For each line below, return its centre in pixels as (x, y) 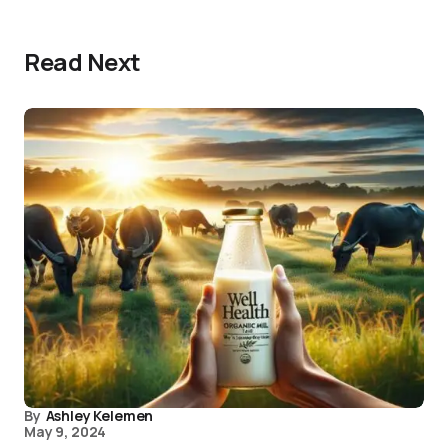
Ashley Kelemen (99, 415)
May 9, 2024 (65, 431)
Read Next (82, 61)
